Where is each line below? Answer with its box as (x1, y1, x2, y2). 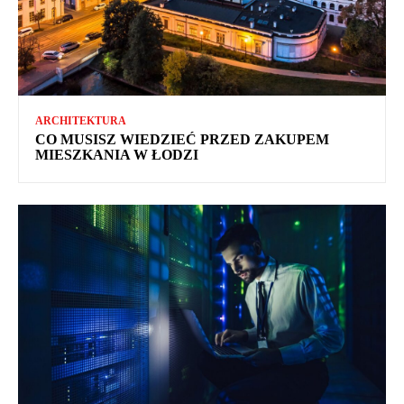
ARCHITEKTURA (35, 115, 126, 128)
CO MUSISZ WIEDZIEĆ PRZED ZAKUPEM (35, 132, 329, 148)
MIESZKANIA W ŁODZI (35, 147, 198, 163)
